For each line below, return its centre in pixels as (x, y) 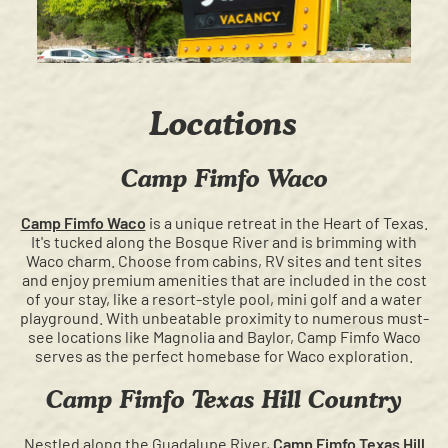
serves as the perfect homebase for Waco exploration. (224, 356)
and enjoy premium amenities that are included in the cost (224, 280)
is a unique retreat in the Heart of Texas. (286, 223)
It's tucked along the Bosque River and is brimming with (224, 242)
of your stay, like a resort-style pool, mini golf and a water (224, 299)
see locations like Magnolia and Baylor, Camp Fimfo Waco (224, 337)
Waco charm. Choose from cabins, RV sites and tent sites (224, 261)
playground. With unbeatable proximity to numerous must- (224, 318)
